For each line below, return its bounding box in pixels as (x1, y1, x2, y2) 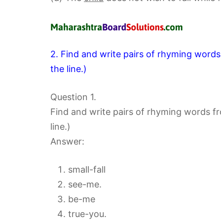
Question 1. (50, 92, 96, 102)
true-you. (68, 209, 107, 219)
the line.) (50, 64, 87, 74)
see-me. (68, 179, 102, 189)
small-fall (68, 164, 106, 175)
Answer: (50, 136, 84, 147)
